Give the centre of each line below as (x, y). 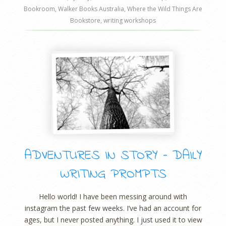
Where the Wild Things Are (165, 9)
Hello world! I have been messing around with (113, 196)
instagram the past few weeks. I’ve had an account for (113, 208)
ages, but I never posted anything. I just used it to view (113, 219)
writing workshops (130, 20)
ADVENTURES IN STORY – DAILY (113, 156)
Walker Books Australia (91, 9)
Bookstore (85, 20)
